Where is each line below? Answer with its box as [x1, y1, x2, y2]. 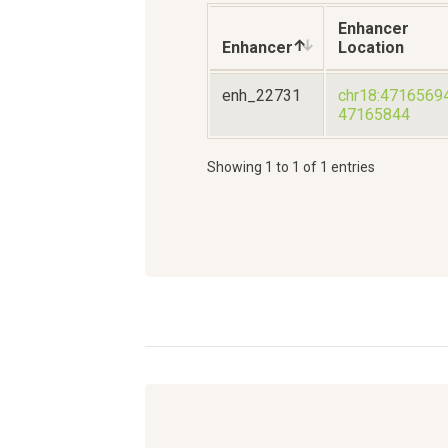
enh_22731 [222, 86, 301, 106]
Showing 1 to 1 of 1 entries [207, 159, 375, 176]
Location [338, 38, 404, 58]
